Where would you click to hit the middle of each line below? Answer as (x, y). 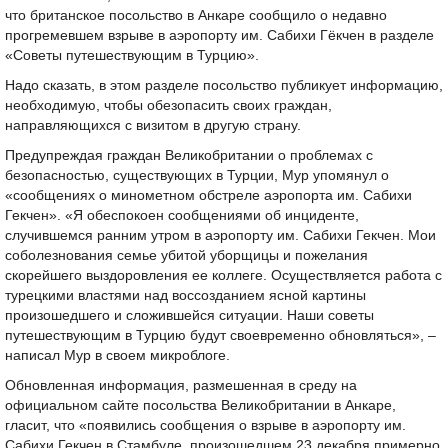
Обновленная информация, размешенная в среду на (181, 385)
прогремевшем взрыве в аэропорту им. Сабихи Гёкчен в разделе (219, 35)
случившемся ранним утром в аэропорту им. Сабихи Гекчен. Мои (220, 235)
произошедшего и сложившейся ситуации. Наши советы (189, 315)
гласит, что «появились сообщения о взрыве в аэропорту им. (205, 425)
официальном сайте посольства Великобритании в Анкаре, (200, 405)
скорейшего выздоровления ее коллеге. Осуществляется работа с (223, 275)
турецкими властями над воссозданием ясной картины (185, 295)
